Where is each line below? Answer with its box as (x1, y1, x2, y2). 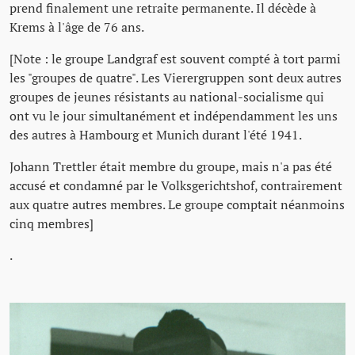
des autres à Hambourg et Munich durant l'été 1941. (10, 126, 302, 144)
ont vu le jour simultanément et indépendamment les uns (10, 107, 338, 125)
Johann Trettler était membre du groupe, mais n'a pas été (10, 158, 332, 176)
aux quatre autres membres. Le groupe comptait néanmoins (10, 196, 345, 214)
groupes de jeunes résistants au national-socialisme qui (10, 88, 324, 106)
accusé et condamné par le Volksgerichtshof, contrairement (10, 177, 342, 195)
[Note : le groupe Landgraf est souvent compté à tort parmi (10, 50, 341, 68)
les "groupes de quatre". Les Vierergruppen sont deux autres (10, 69, 342, 87)
